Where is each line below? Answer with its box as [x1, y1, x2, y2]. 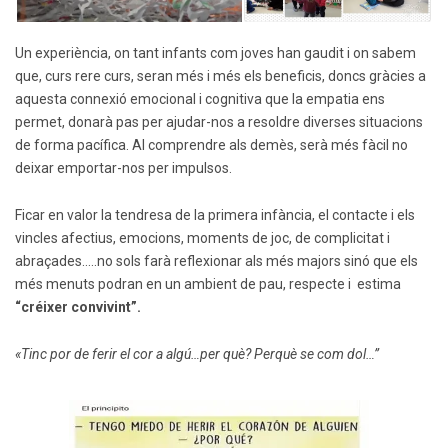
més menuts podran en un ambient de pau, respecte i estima [15, 276, 401, 293]
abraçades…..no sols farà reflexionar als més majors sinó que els [15, 253, 418, 270]
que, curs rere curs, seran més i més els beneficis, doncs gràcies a [15, 68, 426, 85]
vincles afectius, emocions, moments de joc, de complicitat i [15, 230, 390, 247]
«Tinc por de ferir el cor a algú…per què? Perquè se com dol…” [15, 346, 379, 363]
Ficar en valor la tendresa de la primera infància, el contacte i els [15, 207, 415, 224]
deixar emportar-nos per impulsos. [15, 160, 232, 177]
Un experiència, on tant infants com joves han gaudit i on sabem [15, 45, 416, 62]
